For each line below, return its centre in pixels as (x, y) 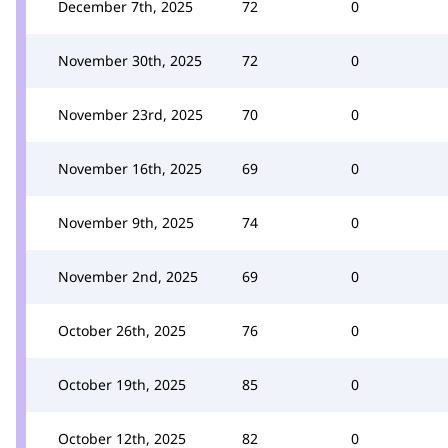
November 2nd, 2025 (128, 276)
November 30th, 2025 (130, 60)
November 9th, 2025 (126, 222)
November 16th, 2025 (130, 168)
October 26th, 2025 (122, 330)
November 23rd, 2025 (130, 114)
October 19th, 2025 (122, 384)
